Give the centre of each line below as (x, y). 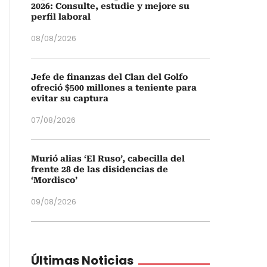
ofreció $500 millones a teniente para (114, 88)
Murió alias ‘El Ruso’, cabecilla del (108, 159)
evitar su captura (70, 98)
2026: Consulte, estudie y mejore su (110, 6)
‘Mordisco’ (54, 180)
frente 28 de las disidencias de (100, 169)
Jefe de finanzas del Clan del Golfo (109, 77)
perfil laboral (61, 17)
